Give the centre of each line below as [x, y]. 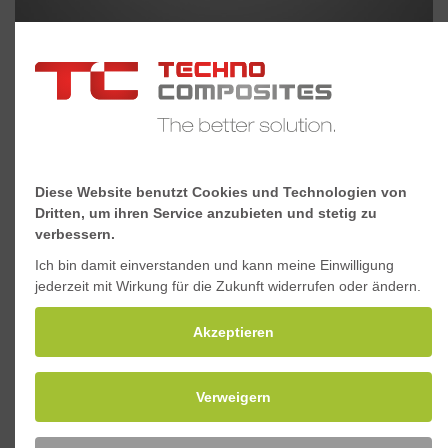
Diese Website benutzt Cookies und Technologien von [221, 192]
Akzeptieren [233, 332]
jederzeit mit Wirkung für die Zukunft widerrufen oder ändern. [228, 286]
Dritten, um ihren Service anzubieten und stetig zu [206, 213]
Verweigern [233, 397]
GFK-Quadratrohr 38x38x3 [139, 58]
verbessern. [75, 234]
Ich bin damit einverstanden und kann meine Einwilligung [214, 265]
